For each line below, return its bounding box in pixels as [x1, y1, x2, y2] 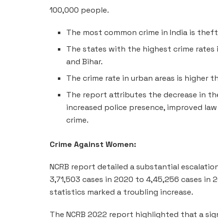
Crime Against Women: [50, 139, 136, 149]
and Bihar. [66, 56, 103, 67]
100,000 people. [50, 4, 109, 15]
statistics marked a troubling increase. [50, 186, 193, 197]
